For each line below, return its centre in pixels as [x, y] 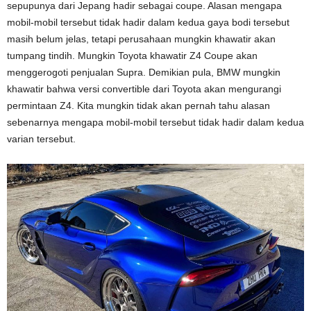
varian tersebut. [41, 138]
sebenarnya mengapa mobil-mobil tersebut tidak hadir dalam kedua [155, 122]
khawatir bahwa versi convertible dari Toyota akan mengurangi [144, 89]
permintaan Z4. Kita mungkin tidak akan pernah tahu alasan [138, 105]
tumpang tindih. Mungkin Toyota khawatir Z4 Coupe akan [132, 55]
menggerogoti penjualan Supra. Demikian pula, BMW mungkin [144, 72]
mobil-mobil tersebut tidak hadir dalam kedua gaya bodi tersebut [148, 22]
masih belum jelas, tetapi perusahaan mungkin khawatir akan [141, 39]
